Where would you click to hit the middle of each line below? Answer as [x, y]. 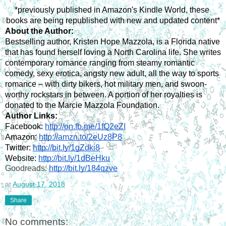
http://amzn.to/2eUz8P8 [80, 137]
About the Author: [39, 31]
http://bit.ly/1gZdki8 [66, 147]
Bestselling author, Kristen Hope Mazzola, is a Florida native [112, 41]
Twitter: [19, 147]
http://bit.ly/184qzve [83, 168]
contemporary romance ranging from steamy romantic [100, 63]
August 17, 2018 [39, 184]
